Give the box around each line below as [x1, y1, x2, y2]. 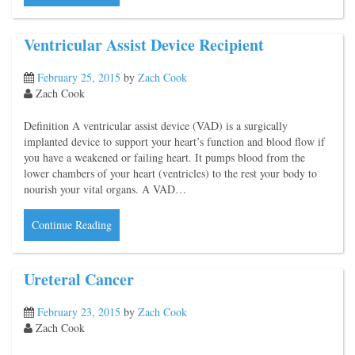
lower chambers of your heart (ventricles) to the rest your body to [24, 166, 317, 181]
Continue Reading [32, 217, 112, 233]
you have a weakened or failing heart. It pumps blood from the [24, 150, 305, 166]
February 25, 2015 [37, 70, 120, 86]
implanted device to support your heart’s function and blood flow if [24, 134, 325, 150]
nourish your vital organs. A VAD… [24, 181, 186, 197]
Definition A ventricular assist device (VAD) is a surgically [24, 118, 288, 134]
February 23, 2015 [37, 303, 120, 319]
